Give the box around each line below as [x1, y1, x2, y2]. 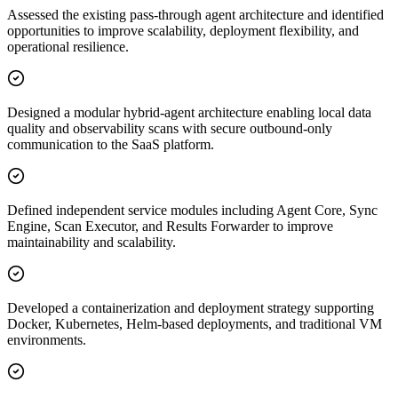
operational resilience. [7, 39, 129, 55]
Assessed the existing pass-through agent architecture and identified [7, 7, 384, 23]
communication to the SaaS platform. [7, 137, 214, 153]
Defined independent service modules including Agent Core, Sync [7, 203, 378, 219]
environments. [7, 332, 86, 348]
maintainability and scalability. [7, 235, 176, 251]
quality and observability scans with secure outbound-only [7, 121, 332, 137]
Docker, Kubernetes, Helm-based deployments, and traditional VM [7, 316, 382, 332]
